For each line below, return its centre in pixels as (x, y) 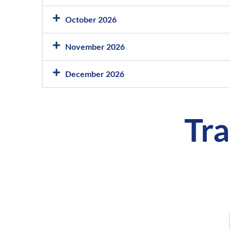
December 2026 (95, 73)
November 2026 (95, 46)
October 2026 (91, 19)
